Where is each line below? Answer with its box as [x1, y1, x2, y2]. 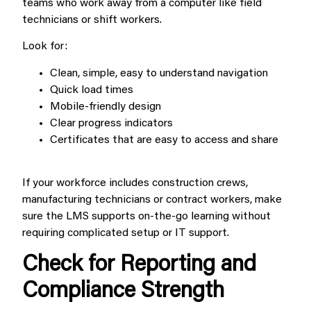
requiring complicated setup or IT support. [22, 228, 229, 239]
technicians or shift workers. [22, 14, 162, 26]
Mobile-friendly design [50, 101, 161, 112]
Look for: [22, 41, 67, 53]
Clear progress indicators [50, 117, 173, 129]
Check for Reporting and [22, 253, 256, 276]
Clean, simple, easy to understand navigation [50, 67, 268, 79]
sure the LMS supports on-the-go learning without [22, 211, 271, 223]
